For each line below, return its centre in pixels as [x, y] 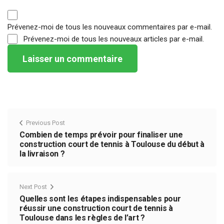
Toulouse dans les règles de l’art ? [82, 218]
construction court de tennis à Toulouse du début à [112, 144]
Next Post [33, 187]
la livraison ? [42, 154]
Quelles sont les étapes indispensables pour [100, 199]
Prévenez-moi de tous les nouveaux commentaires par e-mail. [110, 27]
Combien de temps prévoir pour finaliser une [101, 135]
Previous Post [45, 123]
